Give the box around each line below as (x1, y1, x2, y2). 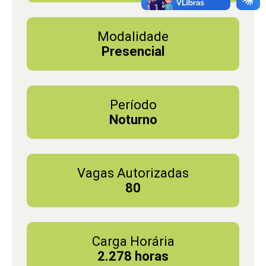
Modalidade (97, 28, 169, 44)
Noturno (109, 112, 157, 127)
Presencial (102, 43, 164, 59)
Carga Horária (91, 233, 175, 249)
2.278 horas (97, 248, 169, 264)
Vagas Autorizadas (77, 165, 189, 180)
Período (109, 97, 157, 112)
